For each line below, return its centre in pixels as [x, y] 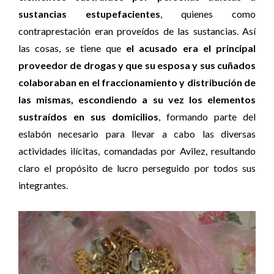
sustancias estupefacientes [89, 14]
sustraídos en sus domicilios [88, 117]
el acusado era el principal [191, 48]
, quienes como [208, 14]
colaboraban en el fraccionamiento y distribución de [137, 83]
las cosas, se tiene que [72, 48]
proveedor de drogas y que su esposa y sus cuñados [137, 65]
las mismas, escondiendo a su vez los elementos [137, 100]
